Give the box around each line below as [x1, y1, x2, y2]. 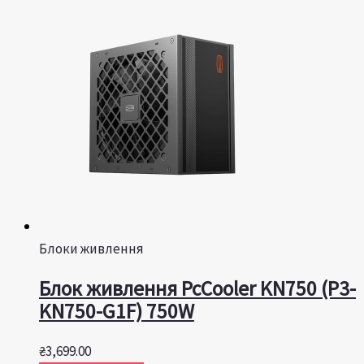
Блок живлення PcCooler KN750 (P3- [39, 275, 356, 302]
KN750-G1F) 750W [39, 298, 194, 325]
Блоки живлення [39, 239, 144, 258]
